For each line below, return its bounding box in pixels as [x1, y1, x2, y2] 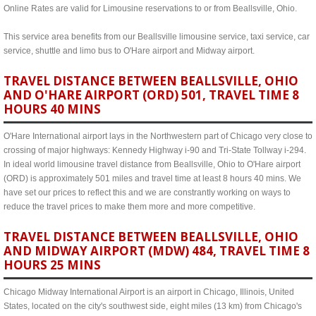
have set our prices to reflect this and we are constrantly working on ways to [4, 188, 291, 197]
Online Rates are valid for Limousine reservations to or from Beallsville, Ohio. [4, 4, 297, 13]
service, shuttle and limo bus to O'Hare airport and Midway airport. [4, 46, 255, 56]
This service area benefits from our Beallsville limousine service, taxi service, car [4, 32, 310, 42]
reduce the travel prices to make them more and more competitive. [4, 202, 255, 212]
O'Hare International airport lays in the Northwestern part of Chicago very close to [4, 131, 312, 141]
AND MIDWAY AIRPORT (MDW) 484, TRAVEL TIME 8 [4, 243, 310, 259]
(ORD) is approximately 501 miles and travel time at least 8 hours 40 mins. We [4, 174, 301, 183]
